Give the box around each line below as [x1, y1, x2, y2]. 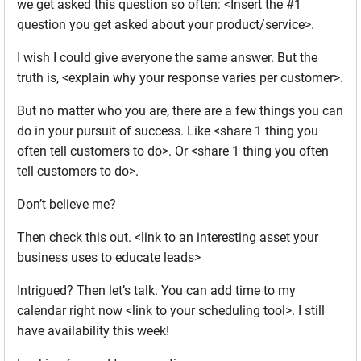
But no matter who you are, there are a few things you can [17, 103, 343, 119]
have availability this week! [17, 323, 169, 339]
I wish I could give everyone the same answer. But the [17, 50, 317, 66]
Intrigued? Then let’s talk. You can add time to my [17, 283, 296, 299]
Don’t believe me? [17, 197, 116, 213]
